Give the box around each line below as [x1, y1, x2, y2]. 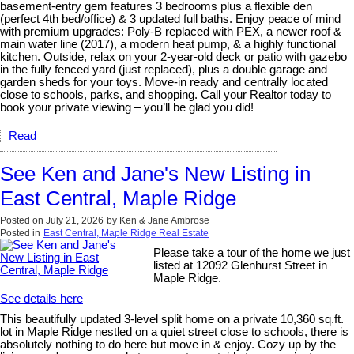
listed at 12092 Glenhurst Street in [153, 258, 328, 272]
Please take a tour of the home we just [153, 246, 351, 259]
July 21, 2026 [46, 214, 104, 226]
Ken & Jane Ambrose [119, 214, 209, 226]
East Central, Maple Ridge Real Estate [43, 227, 209, 239]
